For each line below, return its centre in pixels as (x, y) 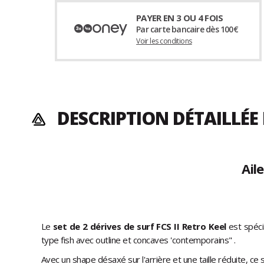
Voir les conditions (164, 41)
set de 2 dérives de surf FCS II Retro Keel (138, 227)
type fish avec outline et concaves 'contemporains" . (138, 240)
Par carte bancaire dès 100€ (187, 29)
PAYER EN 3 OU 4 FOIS (180, 18)
